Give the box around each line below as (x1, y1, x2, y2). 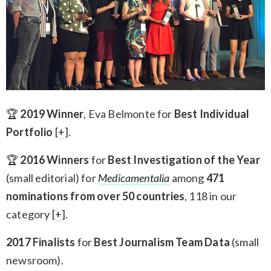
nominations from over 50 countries (6, 189, 185, 203)
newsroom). (6, 253, 64, 267)
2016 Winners (20, 153, 90, 167)
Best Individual (174, 107, 250, 121)
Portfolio (6, 125, 53, 139)
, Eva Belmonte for (83, 107, 174, 121)
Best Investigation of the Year (108, 153, 260, 167)
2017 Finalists (6, 235, 76, 249)
